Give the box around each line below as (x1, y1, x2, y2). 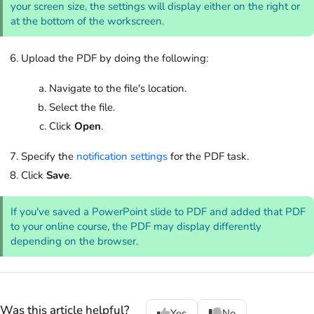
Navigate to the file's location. (49, 81, 186, 96)
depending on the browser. (11, 233, 144, 248)
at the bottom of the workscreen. (11, 14, 165, 29)
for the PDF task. (168, 149, 249, 164)
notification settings (76, 149, 168, 164)
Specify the (21, 149, 76, 164)
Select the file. (49, 100, 115, 115)
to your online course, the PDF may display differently (11, 219, 262, 233)
